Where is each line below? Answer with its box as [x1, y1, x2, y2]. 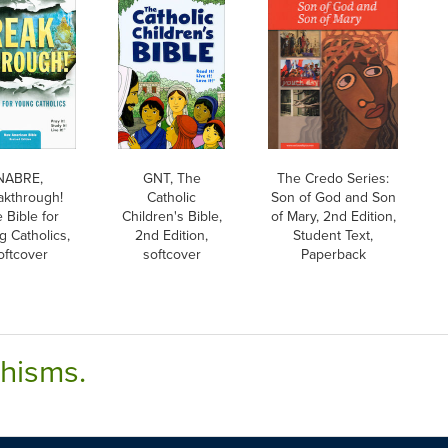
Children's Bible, [121, 205, 222, 226]
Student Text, [293, 224, 373, 245]
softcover [142, 243, 201, 264]
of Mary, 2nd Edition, [270, 205, 396, 226]
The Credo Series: [277, 167, 389, 188]
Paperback [300, 243, 366, 264]
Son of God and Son [270, 186, 396, 207]
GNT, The [142, 167, 201, 188]
